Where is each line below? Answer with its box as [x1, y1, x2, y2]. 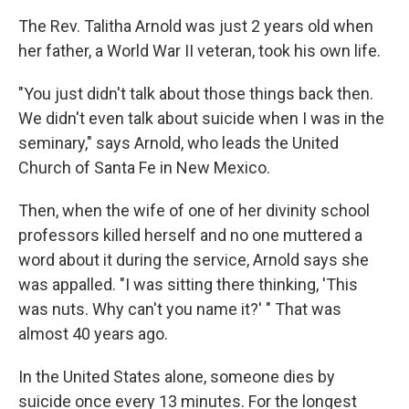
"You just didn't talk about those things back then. [18, 84, 373, 104]
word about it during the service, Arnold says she [18, 250, 369, 270]
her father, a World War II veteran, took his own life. [18, 41, 381, 61]
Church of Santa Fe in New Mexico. [18, 158, 270, 178]
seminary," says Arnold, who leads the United [18, 133, 339, 153]
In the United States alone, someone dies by [18, 367, 335, 387]
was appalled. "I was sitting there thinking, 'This [18, 275, 358, 295]
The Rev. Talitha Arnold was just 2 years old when [18, 16, 373, 37]
